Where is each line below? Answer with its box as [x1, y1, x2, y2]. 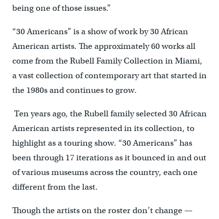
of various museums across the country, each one [12, 167, 197, 177]
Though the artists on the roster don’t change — [12, 205, 193, 216]
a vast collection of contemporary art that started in [12, 70, 207, 81]
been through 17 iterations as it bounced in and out [12, 152, 206, 163]
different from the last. [12, 181, 98, 192]
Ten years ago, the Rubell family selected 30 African [14, 108, 207, 119]
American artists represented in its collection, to [12, 123, 195, 133]
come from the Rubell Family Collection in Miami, [12, 55, 202, 66]
